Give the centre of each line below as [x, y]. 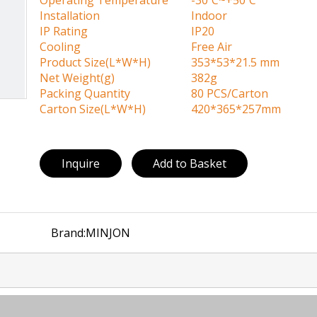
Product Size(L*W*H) [95, 62]
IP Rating [64, 31]
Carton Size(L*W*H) [93, 109]
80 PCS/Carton [218, 93]
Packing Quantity [85, 93]
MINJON [108, 233]
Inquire [81, 163]
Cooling [60, 47]
